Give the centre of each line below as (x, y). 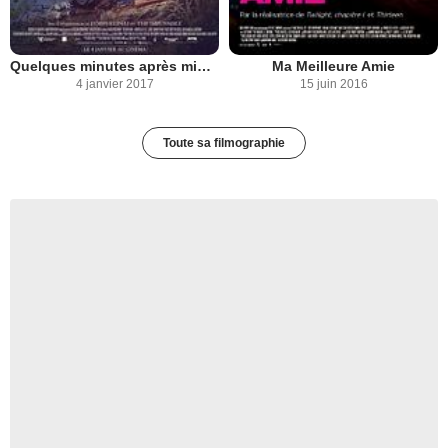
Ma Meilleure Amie (333, 65)
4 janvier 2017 (114, 83)
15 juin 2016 (333, 83)
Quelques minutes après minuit (204, 65)
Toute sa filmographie (224, 142)
